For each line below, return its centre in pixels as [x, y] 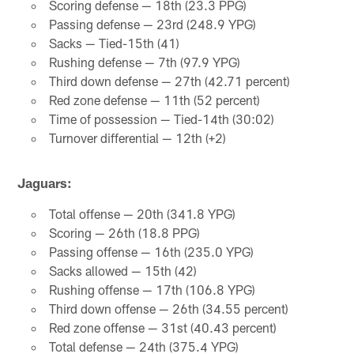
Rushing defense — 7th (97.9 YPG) [144, 62]
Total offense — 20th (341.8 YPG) [142, 213]
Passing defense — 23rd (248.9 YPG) [152, 24]
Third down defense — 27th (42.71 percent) [169, 81]
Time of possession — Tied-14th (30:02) [161, 119]
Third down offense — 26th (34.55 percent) [168, 308]
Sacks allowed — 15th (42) [122, 270]
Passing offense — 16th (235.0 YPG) [151, 251]
